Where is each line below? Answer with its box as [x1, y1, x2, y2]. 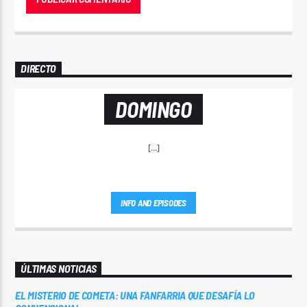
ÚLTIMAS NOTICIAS [21, 262, 97, 275]
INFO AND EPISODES [121, 197, 186, 209]
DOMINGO [115, 96, 192, 123]
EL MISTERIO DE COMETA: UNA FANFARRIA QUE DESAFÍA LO [15, 288, 256, 302]
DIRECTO [21, 62, 57, 75]
